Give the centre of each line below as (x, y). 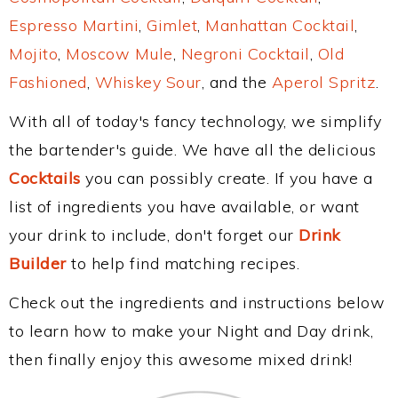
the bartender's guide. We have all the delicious (192, 150)
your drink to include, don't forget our (154, 235)
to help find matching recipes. (183, 263)
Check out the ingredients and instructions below (197, 302)
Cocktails (45, 178)
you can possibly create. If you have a (226, 178)
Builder (38, 263)
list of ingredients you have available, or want (184, 207)
